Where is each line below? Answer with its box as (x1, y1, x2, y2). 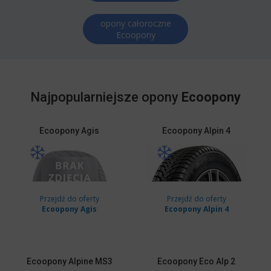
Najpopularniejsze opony (30, 90, 181, 105)
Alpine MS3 (66, 256, 113, 266)
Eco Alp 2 (197, 256, 236, 266)
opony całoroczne (100, 18, 171, 29)
